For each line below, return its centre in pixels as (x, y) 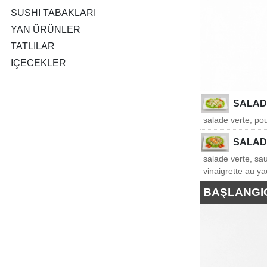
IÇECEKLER (38, 63)
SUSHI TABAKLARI (53, 13)
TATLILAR (33, 46)
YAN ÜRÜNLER (46, 30)
